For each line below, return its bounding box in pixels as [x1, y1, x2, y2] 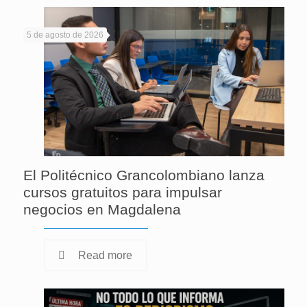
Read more [77, 249, 132, 262]
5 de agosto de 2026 [26, 29, 103, 40]
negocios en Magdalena [23, 201, 181, 218]
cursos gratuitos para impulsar [23, 184, 222, 201]
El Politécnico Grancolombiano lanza [23, 167, 265, 184]
